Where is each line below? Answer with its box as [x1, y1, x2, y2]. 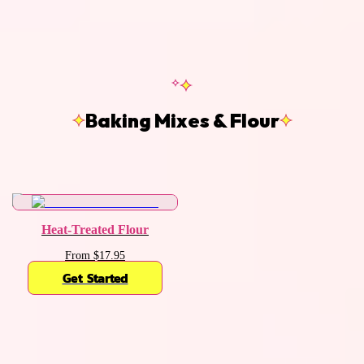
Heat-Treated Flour [41, 222, 149, 236]
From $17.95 [65, 248, 125, 262]
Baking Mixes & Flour [84, 107, 279, 132]
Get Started [62, 267, 128, 288]
